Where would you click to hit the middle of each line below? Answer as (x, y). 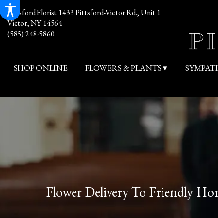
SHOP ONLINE (41, 68)
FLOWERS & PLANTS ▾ (126, 68)
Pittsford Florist (33, 12)
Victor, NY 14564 (35, 23)
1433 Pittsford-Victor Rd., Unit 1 (109, 12)
